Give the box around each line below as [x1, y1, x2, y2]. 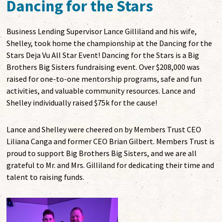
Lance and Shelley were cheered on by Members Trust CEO [6, 124, 202, 135]
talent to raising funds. [6, 172, 85, 182]
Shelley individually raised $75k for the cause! [6, 98, 158, 108]
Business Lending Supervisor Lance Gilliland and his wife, [6, 26, 197, 37]
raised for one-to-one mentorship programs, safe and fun [6, 74, 202, 84]
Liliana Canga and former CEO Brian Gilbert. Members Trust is [6, 136, 215, 147]
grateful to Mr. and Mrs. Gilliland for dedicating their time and [6, 160, 215, 170]
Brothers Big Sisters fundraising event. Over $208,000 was [6, 62, 200, 72]
